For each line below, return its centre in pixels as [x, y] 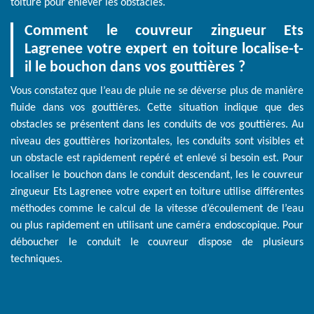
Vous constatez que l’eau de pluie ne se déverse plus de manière [157, 91]
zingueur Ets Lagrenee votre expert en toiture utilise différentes [157, 192]
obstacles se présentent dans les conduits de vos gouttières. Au [157, 125]
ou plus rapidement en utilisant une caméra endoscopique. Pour [157, 226]
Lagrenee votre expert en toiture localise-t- [164, 50]
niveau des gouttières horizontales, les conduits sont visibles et [157, 142]
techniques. [36, 260]
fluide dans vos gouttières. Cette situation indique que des [157, 108]
